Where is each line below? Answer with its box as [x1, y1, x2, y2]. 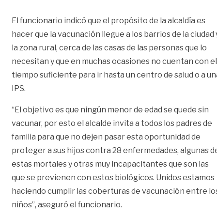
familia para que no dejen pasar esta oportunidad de [12, 132, 201, 141]
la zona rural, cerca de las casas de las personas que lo [12, 43, 207, 52]
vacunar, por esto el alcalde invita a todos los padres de [12, 118, 212, 128]
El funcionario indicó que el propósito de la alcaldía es [12, 15, 205, 25]
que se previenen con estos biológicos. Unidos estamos [12, 172, 215, 182]
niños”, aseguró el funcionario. [12, 200, 122, 209]
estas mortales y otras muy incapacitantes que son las [12, 159, 209, 169]
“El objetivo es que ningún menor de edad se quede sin [12, 105, 209, 114]
